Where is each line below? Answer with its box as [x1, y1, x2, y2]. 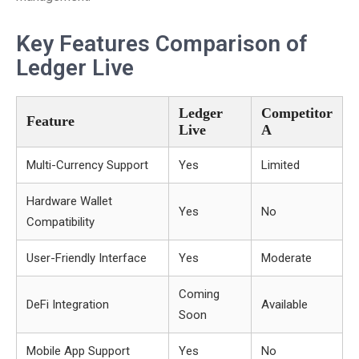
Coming [179, 287, 220, 301]
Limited [261, 158, 300, 172]
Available [261, 297, 308, 312]
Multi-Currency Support [26, 158, 148, 172]
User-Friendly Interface [26, 251, 147, 265]
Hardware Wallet [26, 194, 112, 208]
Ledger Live [16, 54, 134, 81]
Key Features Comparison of [16, 30, 308, 57]
